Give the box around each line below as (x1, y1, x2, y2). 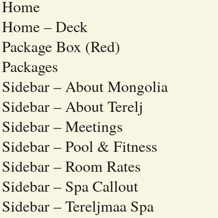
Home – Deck (2, 16, 88, 36)
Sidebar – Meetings (2, 116, 123, 136)
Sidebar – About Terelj (2, 96, 143, 116)
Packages (2, 56, 58, 76)
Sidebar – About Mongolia (2, 76, 168, 96)
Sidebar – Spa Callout (2, 176, 138, 196)
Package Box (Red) (2, 36, 120, 56)
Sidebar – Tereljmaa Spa (2, 196, 154, 216)
